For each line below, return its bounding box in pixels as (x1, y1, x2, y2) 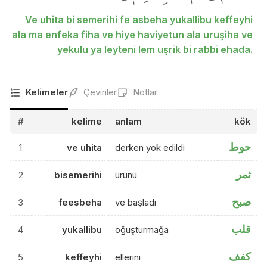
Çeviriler (83, 86, 117, 98)
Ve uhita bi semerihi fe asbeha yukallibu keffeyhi (25, 14, 253, 26)
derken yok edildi (115, 142, 185, 153)
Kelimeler (25, 86, 68, 98)
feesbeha (58, 197, 102, 208)
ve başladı (115, 197, 157, 208)
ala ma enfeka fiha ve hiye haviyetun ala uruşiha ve (12, 29, 253, 41)
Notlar (132, 86, 157, 98)
